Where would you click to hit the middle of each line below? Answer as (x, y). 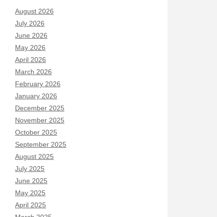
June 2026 (31, 35)
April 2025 (31, 205)
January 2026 (36, 96)
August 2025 (34, 156)
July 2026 (30, 23)
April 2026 (31, 60)
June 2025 (31, 181)
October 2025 (36, 132)
